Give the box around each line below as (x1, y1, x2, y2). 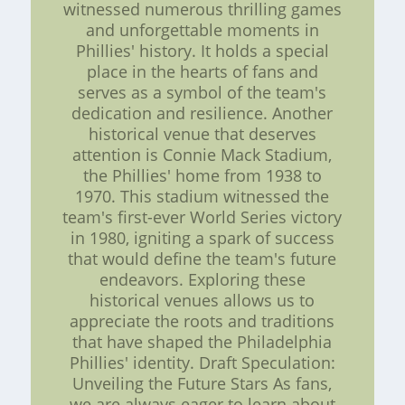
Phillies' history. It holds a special (75, 40, 329, 62)
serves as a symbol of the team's (78, 81, 327, 104)
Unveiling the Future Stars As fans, (72, 372, 333, 395)
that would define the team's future (68, 248, 337, 270)
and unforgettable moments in (85, 19, 319, 42)
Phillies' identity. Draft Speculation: (69, 352, 335, 374)
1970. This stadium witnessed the (75, 185, 330, 208)
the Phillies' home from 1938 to (82, 165, 322, 187)
